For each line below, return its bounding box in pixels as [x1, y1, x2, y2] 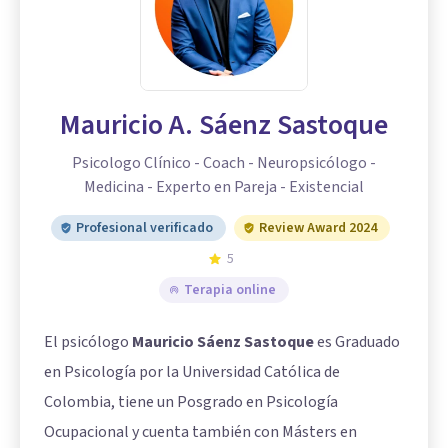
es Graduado [314, 330, 400, 353]
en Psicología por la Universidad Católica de [44, 360, 340, 383]
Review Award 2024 [258, 217, 377, 238]
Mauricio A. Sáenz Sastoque [60, 104, 388, 145]
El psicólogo [44, 330, 132, 353]
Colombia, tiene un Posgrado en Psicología [44, 390, 338, 413]
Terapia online [184, 279, 276, 300]
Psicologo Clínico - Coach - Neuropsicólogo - [72, 151, 376, 174]
